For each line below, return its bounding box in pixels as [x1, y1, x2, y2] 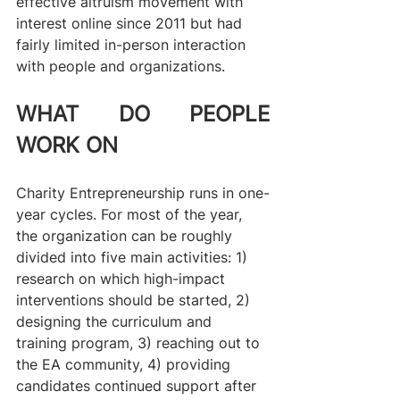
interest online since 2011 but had [16, 13, 246, 32]
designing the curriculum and [16, 312, 216, 330]
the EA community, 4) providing [16, 354, 235, 373]
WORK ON [16, 131, 118, 158]
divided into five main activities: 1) [16, 247, 252, 266]
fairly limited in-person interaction [16, 35, 250, 54]
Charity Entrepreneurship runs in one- [16, 183, 270, 202]
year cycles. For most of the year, [16, 204, 246, 223]
